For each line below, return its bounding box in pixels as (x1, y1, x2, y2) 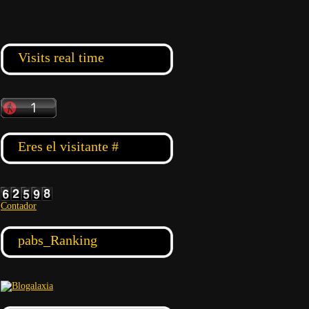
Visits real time (18, 50, 104, 65)
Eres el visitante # (18, 139, 119, 154)
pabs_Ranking (18, 232, 97, 248)
